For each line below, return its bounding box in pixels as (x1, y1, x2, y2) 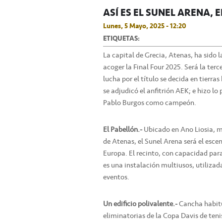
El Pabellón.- (103, 123, 142, 136)
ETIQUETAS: (103, 33, 140, 44)
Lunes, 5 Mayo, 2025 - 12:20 (103, 20, 186, 32)
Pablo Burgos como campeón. (103, 97, 196, 109)
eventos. (103, 171, 129, 183)
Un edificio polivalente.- (103, 198, 177, 210)
